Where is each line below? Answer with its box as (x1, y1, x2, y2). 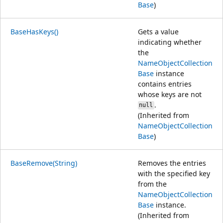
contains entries (138, 79, 192, 89)
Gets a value (138, 26, 179, 36)
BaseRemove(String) (10, 158, 77, 168)
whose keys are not (138, 89, 202, 99)
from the (138, 179, 167, 189)
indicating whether (138, 37, 202, 47)
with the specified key (138, 168, 210, 178)
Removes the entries (138, 158, 206, 168)
